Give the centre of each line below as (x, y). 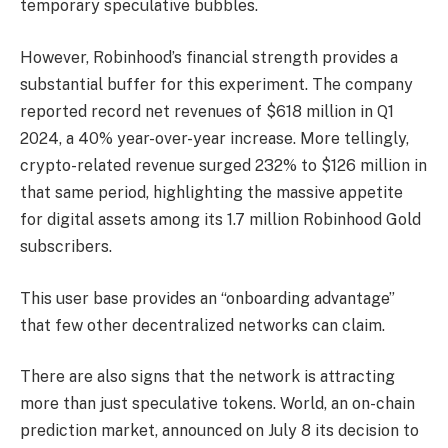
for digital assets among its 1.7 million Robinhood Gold (220, 219)
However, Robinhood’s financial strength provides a (209, 57)
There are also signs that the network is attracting (207, 377)
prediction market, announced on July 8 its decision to (219, 431)
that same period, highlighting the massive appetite (211, 192)
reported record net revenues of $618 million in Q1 (207, 111)
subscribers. (66, 246)
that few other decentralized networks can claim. (202, 325)
